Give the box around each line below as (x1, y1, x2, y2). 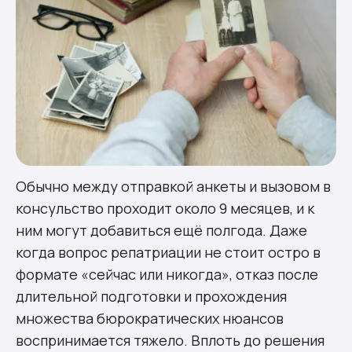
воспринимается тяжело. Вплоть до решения (16, 330, 324, 350)
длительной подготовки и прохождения (16, 286, 287, 306)
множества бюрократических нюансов (16, 308, 284, 328)
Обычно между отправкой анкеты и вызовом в (16, 176, 331, 196)
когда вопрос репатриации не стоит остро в (16, 242, 321, 262)
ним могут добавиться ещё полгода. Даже (16, 220, 307, 240)
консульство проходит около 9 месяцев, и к (16, 198, 314, 218)
